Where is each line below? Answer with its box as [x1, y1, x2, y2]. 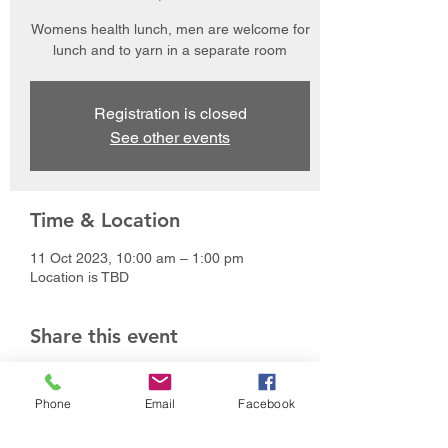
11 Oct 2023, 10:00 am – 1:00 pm [30, 249, 244, 266]
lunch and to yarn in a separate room [53, 41, 287, 58]
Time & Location [30, 207, 180, 232]
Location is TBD [30, 268, 129, 285]
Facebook [238, 395, 295, 411]
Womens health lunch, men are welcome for [30, 20, 310, 37]
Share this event [30, 323, 178, 348]
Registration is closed [93, 103, 247, 123]
